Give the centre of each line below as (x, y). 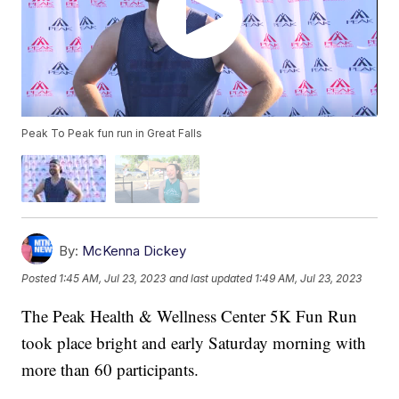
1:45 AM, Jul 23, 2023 (113, 279)
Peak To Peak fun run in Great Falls (112, 134)
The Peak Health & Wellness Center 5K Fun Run (190, 315)
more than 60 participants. (110, 369)
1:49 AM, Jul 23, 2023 (309, 279)
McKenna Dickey (134, 250)
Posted (41, 279)
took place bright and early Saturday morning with (194, 342)
